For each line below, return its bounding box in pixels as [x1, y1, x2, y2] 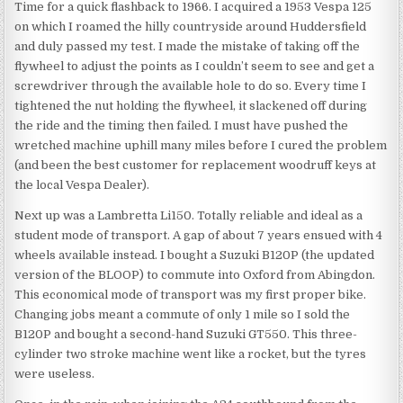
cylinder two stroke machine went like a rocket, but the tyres [14, 347, 367, 362]
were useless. [14, 367, 95, 381]
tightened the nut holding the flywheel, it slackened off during [14, 99, 368, 113]
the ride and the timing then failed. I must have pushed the [14, 119, 349, 133]
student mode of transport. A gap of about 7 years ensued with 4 [14, 228, 383, 243]
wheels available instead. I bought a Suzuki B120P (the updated [14, 248, 375, 263]
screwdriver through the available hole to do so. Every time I [14, 79, 367, 94]
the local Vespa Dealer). [14, 178, 150, 193]
